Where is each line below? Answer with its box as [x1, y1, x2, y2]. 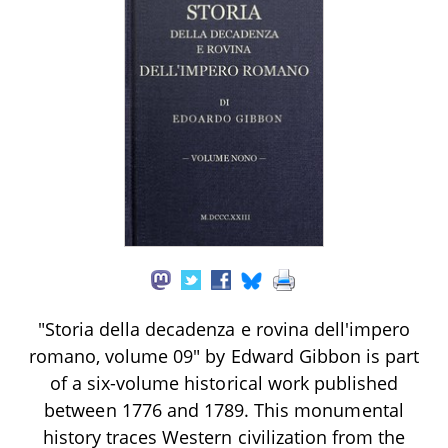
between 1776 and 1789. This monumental [44, 398, 404, 423]
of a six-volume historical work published [49, 371, 399, 396]
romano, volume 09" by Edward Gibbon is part [28, 344, 420, 369]
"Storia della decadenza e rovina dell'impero [37, 317, 411, 342]
